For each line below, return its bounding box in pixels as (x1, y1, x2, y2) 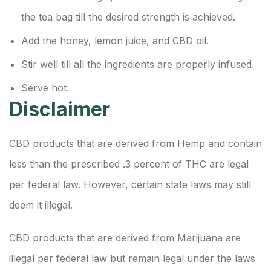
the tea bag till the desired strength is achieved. (21, 11, 235, 24)
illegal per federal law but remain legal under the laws (9, 252, 255, 265)
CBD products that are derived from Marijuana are (9, 232, 241, 244)
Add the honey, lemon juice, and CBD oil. (21, 34, 209, 47)
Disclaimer (9, 97, 110, 122)
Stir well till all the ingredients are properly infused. (21, 58, 254, 71)
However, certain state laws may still (83, 178, 251, 191)
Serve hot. (21, 82, 72, 94)
